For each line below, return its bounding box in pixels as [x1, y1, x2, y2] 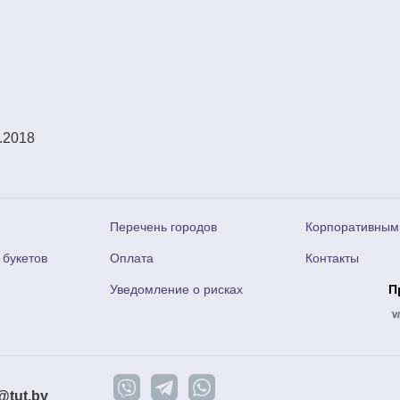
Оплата [110, 251, 154, 265]
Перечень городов [110, 220, 217, 234]
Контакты [305, 251, 359, 265]
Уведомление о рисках [110, 282, 243, 296]
